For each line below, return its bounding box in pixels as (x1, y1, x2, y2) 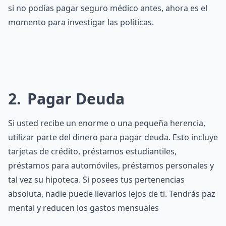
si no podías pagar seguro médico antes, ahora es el (8, 3, 207, 14)
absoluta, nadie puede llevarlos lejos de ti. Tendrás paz (8, 188, 215, 199)
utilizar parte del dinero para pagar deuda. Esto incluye (8, 132, 218, 143)
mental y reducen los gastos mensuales (8, 202, 159, 213)
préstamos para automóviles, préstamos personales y (8, 160, 214, 171)
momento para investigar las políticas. (8, 17, 154, 28)
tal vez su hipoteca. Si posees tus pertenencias (8, 174, 185, 185)
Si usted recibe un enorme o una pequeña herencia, (8, 118, 205, 129)
